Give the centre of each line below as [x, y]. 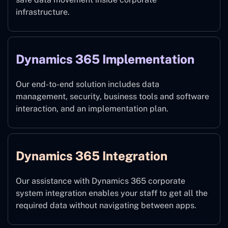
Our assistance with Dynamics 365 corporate [101, 181]
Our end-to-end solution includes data [88, 84]
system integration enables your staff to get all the [112, 193]
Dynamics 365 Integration [92, 156]
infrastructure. [43, 12]
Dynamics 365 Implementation [105, 59]
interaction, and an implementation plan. [92, 109]
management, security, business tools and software [112, 97]
